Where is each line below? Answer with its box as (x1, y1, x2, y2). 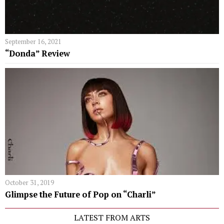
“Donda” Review (5, 47, 70, 59)
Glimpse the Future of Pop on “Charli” (5, 188, 156, 200)
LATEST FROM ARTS (74, 211, 150, 223)
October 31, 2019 (5, 177, 54, 187)
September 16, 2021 (5, 36, 61, 46)
